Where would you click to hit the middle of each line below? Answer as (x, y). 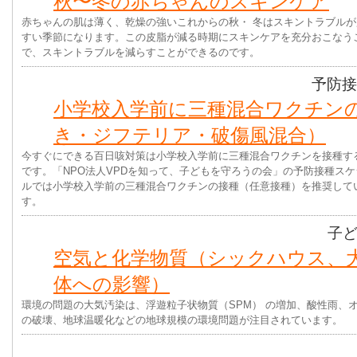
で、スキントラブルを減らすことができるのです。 (141, 52)
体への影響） (112, 284)
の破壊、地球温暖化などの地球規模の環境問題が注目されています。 (182, 320)
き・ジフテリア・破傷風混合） (190, 135)
